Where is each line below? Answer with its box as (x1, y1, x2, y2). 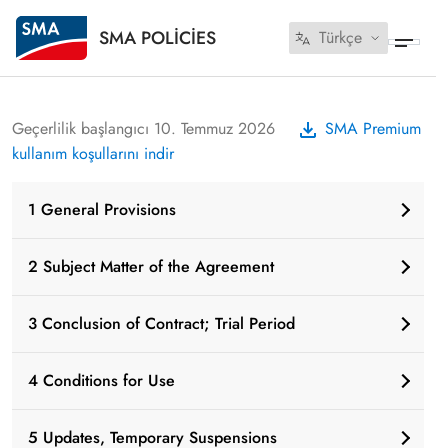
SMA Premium (325, 117, 421, 140)
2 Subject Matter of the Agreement (28, 255, 274, 279)
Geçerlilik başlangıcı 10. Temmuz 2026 (12, 117, 275, 140)
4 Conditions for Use (28, 369, 175, 393)
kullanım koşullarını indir (12, 142, 174, 166)
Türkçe (318, 26, 362, 49)
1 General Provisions (28, 198, 176, 222)
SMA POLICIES (99, 24, 216, 51)
